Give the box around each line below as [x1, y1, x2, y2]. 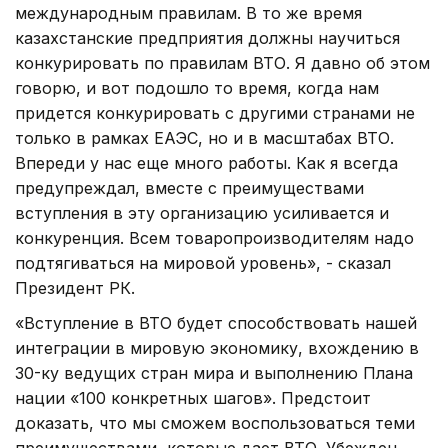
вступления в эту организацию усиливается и [15, 202, 389, 223]
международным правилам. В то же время [15, 2, 362, 23]
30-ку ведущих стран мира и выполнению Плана [15, 362, 413, 383]
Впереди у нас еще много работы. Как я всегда [15, 152, 398, 173]
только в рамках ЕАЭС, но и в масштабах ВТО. [15, 127, 394, 148]
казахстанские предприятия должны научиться [15, 27, 400, 48]
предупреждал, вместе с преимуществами [15, 177, 364, 198]
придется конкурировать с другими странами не [15, 102, 415, 123]
